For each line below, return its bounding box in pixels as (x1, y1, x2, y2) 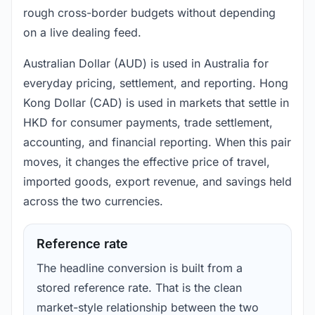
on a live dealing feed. (23, 25, 141, 40)
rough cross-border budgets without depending (23, 6, 276, 20)
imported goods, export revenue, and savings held (23, 174, 292, 189)
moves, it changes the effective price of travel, (23, 155, 270, 169)
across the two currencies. (23, 194, 163, 209)
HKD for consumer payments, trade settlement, (23, 115, 273, 130)
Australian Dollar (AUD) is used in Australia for (23, 56, 269, 71)
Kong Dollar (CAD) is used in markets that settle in (23, 96, 289, 110)
